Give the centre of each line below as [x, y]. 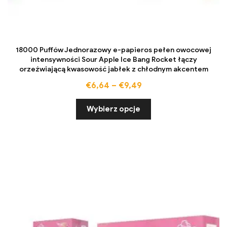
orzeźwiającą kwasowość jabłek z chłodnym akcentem [113, 69]
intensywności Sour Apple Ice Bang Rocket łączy [113, 60]
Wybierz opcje [113, 109]
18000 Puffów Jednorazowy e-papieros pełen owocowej [113, 50]
